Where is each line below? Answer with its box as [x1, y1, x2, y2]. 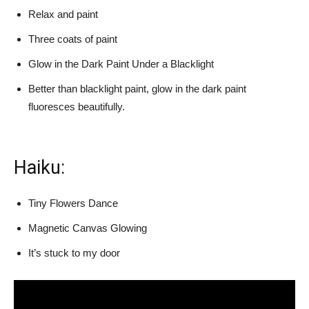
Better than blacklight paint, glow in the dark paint [28, 82, 246, 94]
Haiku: [14, 156, 65, 179]
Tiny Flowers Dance [28, 197, 118, 209]
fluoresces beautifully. [28, 100, 125, 112]
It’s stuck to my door [28, 246, 120, 259]
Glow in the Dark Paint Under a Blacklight [28, 57, 214, 70]
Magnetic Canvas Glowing [28, 221, 147, 234]
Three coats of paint [28, 32, 117, 45]
